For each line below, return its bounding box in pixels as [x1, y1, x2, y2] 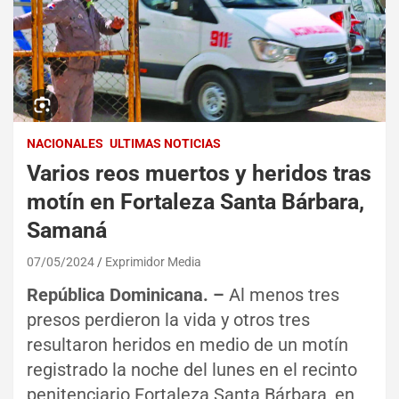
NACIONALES [27, 135, 103, 151]
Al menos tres [229, 283, 339, 305]
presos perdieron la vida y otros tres [27, 308, 310, 330]
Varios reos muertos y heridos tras [27, 159, 371, 186]
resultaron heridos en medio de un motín [27, 333, 348, 355]
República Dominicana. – [27, 283, 229, 305]
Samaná [27, 216, 107, 243]
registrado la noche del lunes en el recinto [27, 358, 357, 380]
